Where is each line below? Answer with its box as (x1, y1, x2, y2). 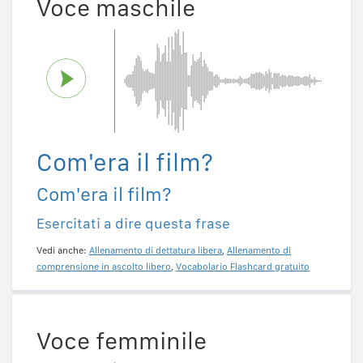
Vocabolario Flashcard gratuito (176, 260, 310, 272)
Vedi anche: (36, 244, 89, 256)
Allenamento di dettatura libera (89, 244, 222, 256)
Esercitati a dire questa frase (36, 214, 230, 232)
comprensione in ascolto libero (36, 260, 171, 272)
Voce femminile (36, 326, 207, 356)
